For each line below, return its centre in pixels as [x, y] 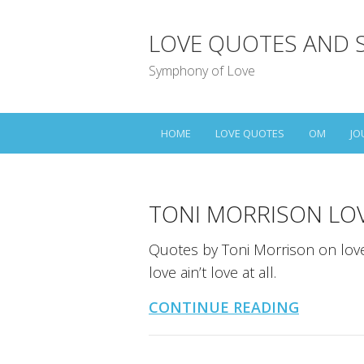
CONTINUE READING [224, 307]
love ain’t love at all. [212, 272]
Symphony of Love [202, 71]
